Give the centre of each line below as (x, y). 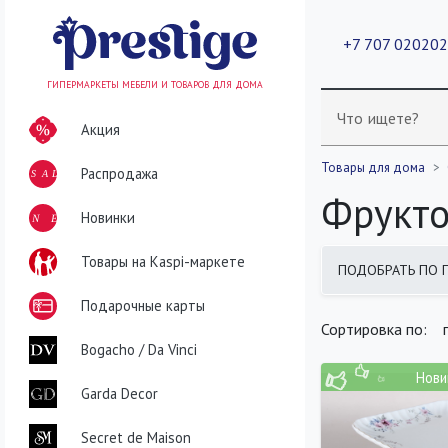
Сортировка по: (374, 329)
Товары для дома (373, 167)
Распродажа (119, 173)
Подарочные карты (143, 305)
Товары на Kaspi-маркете (163, 261)
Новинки (108, 217)
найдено (377, 294)
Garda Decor (119, 393)
